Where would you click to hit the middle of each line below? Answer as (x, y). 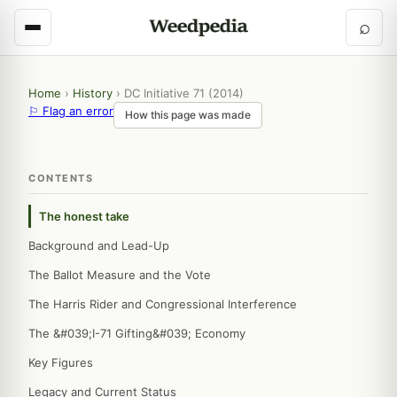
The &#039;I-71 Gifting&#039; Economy (137, 333)
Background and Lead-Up (99, 245)
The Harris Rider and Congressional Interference (163, 304)
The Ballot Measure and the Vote (120, 275)
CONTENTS (61, 178)
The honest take (84, 216)
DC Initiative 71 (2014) (184, 93)
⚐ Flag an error (71, 111)
